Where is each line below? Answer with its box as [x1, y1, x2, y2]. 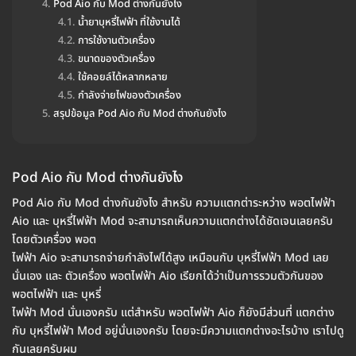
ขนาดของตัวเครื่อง [78, 51, 155, 68]
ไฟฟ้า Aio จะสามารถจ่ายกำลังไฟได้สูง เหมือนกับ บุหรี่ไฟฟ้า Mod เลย [12, 250, 329, 267]
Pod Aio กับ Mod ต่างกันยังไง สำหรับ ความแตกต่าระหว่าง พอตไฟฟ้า [12, 195, 335, 212]
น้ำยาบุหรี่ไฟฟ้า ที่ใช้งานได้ [78, 14, 180, 31]
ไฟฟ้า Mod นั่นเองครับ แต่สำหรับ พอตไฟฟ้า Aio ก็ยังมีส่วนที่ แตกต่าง [12, 304, 335, 322]
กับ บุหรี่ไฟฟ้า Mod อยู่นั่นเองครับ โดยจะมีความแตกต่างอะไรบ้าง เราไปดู [12, 323, 344, 340]
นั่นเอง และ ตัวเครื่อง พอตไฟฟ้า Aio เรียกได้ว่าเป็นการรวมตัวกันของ [12, 268, 323, 285]
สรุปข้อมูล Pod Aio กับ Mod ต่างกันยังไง [53, 106, 226, 122]
